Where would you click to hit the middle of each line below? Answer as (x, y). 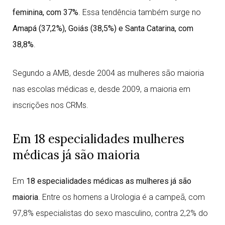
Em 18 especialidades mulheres (98, 139)
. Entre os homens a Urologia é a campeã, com (122, 197)
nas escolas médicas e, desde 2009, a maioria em (101, 89)
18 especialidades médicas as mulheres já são (109, 181)
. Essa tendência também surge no (140, 12)
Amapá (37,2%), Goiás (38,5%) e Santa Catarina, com (103, 28)
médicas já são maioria (76, 155)
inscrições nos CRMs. (50, 105)
